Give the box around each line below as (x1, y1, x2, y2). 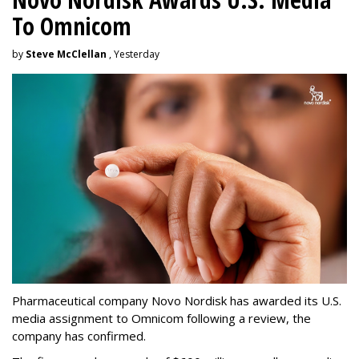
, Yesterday (107, 47, 159, 62)
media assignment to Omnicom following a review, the (12, 309, 311, 326)
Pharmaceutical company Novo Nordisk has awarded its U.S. (12, 292, 341, 309)
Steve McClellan (26, 47, 107, 62)
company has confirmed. (12, 327, 152, 344)
